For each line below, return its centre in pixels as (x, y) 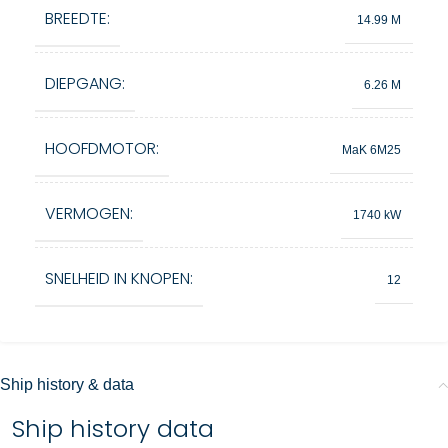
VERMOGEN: (89, 213)
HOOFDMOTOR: (102, 148)
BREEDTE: (77, 18)
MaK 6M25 (371, 149)
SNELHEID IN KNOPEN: (119, 278)
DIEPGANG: (85, 83)
